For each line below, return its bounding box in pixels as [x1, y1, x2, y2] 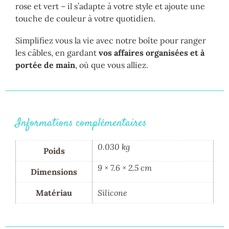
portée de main [15, 59, 75, 70]
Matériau [36, 187, 72, 198]
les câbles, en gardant [15, 47, 99, 58]
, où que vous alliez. [75, 59, 148, 70]
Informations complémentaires [15, 114, 147, 131]
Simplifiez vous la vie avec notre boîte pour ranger [15, 35, 206, 45]
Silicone [98, 187, 127, 198]
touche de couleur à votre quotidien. [15, 13, 155, 24]
